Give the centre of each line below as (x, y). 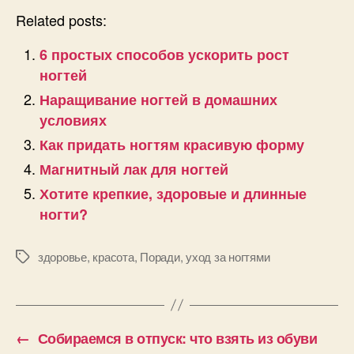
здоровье (62, 256)
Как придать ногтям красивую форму (172, 144)
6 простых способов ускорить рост (164, 54)
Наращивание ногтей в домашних (158, 99)
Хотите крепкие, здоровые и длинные (173, 193)
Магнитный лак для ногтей (134, 169)
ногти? (64, 214)
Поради (160, 256)
